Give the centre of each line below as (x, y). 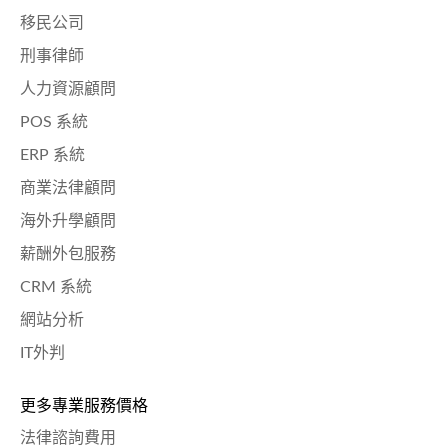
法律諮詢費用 (68, 437)
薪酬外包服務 (68, 253)
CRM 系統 (56, 286)
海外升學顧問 (68, 220)
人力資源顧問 (68, 88)
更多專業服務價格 (84, 405)
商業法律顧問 (68, 187)
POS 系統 (54, 121)
